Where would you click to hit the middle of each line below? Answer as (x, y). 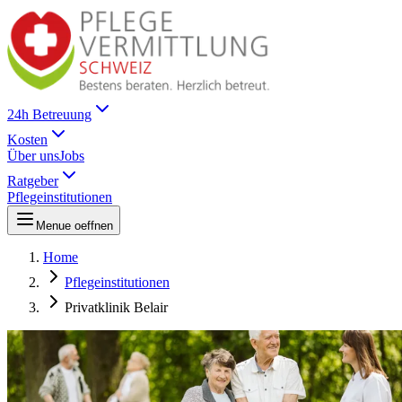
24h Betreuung (49, 114)
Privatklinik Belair (116, 307)
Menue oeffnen (74, 225)
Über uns (33, 155)
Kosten (27, 139)
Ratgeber (33, 180)
